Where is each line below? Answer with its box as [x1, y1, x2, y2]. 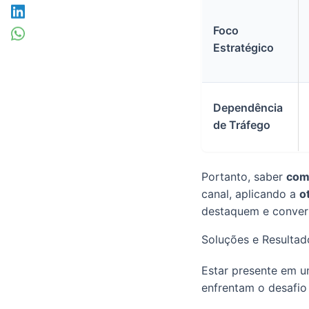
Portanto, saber [201, 169, 286, 183]
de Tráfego [213, 117, 270, 132]
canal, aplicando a [201, 186, 299, 201]
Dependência [213, 100, 283, 114]
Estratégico [213, 40, 274, 54]
